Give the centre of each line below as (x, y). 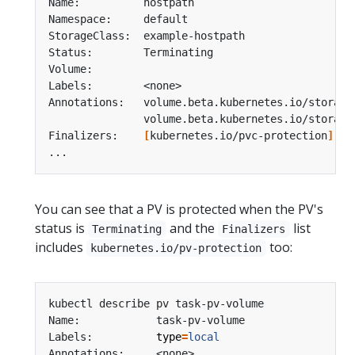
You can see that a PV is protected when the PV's (179, 209)
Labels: (102, 336)
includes (61, 247)
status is (61, 228)
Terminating (127, 229)
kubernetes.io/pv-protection (176, 248)
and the (192, 228)
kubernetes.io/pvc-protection (239, 135)
